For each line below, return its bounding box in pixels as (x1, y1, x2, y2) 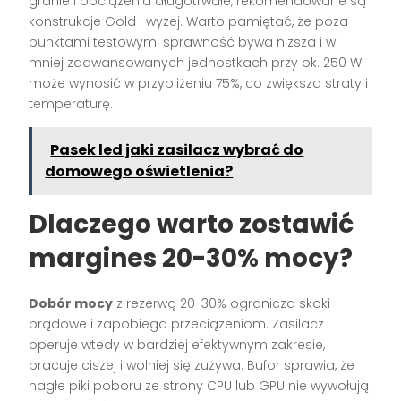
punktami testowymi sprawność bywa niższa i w (29, 33, 337, 52)
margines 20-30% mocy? (29, 241, 354, 277)
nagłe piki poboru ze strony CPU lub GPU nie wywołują (29, 377, 370, 396)
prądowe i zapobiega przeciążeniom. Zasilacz (29, 315, 325, 334)
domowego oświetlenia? (45, 161, 234, 183)
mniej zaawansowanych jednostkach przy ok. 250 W (29, 54, 363, 73)
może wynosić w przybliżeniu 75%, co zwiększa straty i (29, 74, 369, 93)
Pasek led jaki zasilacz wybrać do (50, 140, 304, 161)
